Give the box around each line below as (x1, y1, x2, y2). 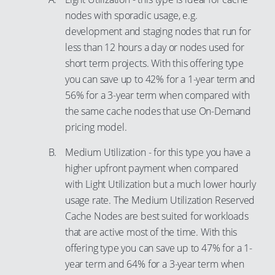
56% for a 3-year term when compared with (65, 88, 250, 102)
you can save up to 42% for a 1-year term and (65, 72, 256, 86)
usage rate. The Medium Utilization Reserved (65, 193, 255, 207)
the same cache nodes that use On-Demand (65, 104, 251, 118)
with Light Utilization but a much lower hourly (65, 177, 256, 191)
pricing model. (65, 120, 127, 134)
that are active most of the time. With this (65, 225, 238, 239)
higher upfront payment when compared (65, 161, 239, 175)
